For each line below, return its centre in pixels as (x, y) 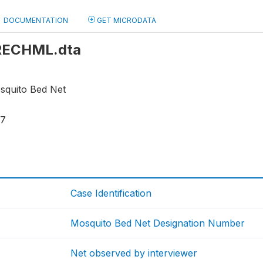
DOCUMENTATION (36, 20)
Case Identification (111, 193)
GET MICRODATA (126, 20)
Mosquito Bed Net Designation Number (158, 223)
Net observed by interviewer (134, 253)
